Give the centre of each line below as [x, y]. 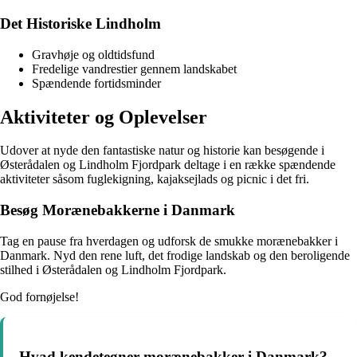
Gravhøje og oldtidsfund [93, 54]
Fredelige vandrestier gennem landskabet [134, 69]
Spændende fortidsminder [96, 83]
